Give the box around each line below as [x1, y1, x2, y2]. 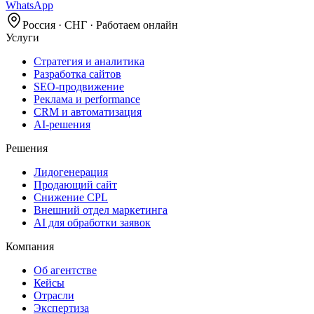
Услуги [6, 31, 39, 43]
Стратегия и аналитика [34, 55, 144, 67]
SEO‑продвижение [34, 80, 124, 93]
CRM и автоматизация [34, 105, 142, 118]
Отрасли [34, 289, 74, 301]
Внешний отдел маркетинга [34, 203, 168, 216]
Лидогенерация [34, 165, 108, 178]
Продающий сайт [34, 178, 117, 191]
